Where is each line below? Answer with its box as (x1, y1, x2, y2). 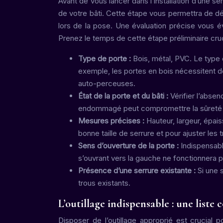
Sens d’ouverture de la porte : (78, 141, 181, 150)
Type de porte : (78, 54, 133, 63)
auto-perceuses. (78, 79, 135, 88)
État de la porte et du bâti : (78, 91, 170, 101)
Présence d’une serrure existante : (78, 166, 198, 175)
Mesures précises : (78, 116, 146, 125)
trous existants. (78, 178, 130, 188)
